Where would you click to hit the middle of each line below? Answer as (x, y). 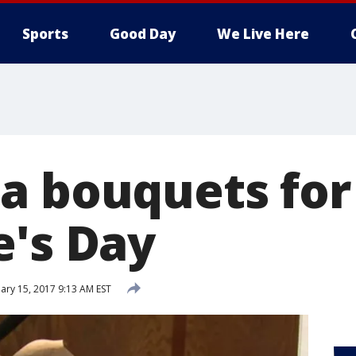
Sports (45, 34)
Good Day (143, 34)
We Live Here (263, 34)
